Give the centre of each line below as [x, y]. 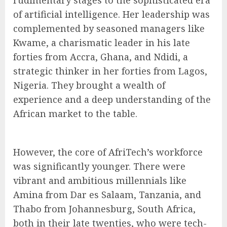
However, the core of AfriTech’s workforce [108, 152]
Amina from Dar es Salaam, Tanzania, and [107, 194]
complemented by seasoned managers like [109, 28]
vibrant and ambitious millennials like [100, 180]
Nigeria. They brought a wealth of [89, 85]
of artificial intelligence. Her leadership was [111, 14]
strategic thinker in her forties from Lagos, [110, 71]
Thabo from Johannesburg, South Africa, [104, 209]
